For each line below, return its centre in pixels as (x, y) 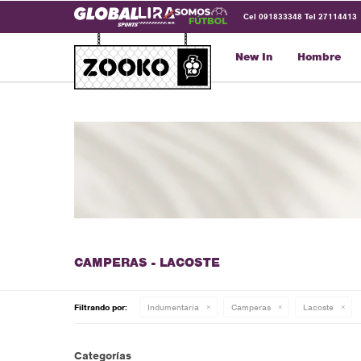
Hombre (319, 57)
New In (254, 57)
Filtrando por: (101, 307)
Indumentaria (173, 307)
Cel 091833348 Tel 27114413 (300, 17)
